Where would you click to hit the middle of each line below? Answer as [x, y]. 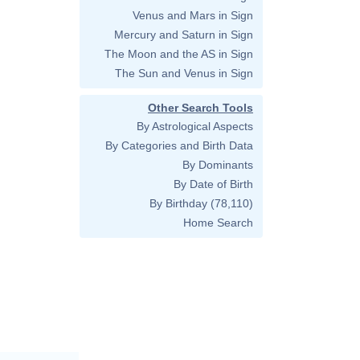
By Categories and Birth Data [179, 145]
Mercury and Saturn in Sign [184, 35]
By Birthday [178, 203]
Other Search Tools [200, 108]
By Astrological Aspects [195, 126]
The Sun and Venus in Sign [184, 73]
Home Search [218, 223]
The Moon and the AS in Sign [179, 54]
